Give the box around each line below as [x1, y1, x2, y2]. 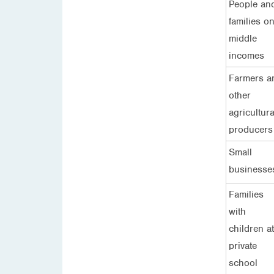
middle [228, 32, 257, 45]
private [228, 239, 257, 252]
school [228, 256, 257, 269]
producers [228, 123, 273, 136]
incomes [228, 49, 264, 62]
